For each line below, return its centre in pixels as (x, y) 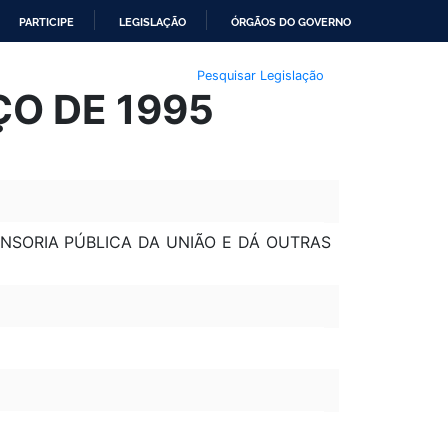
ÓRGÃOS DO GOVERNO (291, 22)
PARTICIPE (46, 22)
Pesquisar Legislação (260, 75)
